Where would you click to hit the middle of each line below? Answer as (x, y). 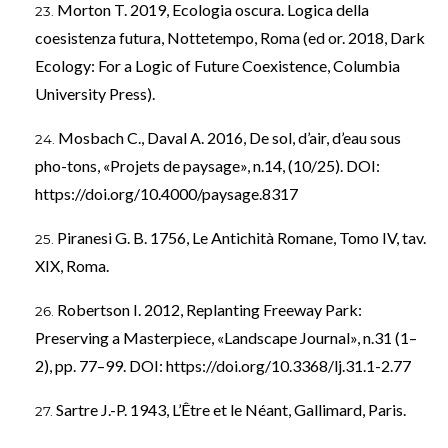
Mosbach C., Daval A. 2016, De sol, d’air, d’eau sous (229, 137)
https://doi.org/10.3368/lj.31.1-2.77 (288, 365)
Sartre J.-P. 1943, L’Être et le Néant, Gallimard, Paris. (231, 409)
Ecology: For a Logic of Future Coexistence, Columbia (217, 65)
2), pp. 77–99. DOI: (100, 365)
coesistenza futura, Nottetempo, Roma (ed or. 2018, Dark (230, 37)
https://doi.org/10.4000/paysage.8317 (166, 193)
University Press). (95, 93)
